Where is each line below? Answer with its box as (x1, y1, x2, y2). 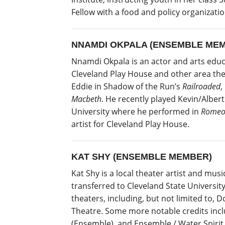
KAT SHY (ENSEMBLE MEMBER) (71, 151, 212, 162)
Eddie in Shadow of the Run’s (71, 80, 180, 92)
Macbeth (71, 93, 101, 104)
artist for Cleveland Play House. (71, 118, 189, 130)
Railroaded (180, 80, 220, 92)
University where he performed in (71, 105, 201, 117)
